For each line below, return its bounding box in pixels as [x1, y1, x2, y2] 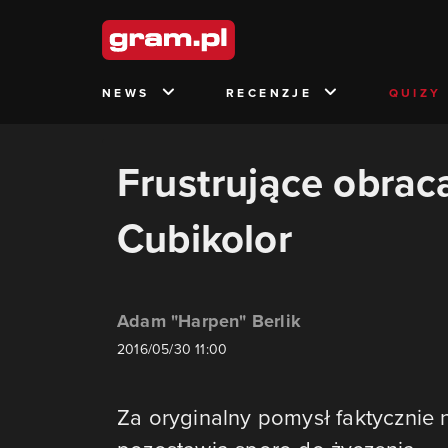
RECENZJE [225, 84, 313, 101]
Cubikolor [117, 209, 292, 267]
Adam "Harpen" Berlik [117, 308, 301, 334]
